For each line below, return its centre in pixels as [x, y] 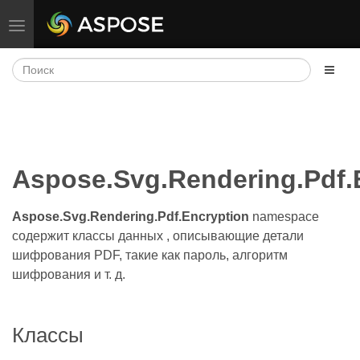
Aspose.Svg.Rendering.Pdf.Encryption [131, 216]
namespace [284, 216]
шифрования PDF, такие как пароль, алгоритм [150, 255]
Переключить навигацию [81, 24]
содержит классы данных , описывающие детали [158, 235]
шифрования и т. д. [69, 274]
